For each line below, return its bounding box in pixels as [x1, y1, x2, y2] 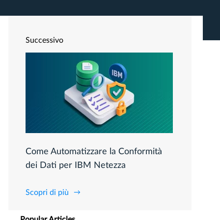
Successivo [26, 36, 63, 44]
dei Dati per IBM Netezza [26, 161, 126, 170]
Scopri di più [26, 189, 69, 196]
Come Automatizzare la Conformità [26, 147, 162, 156]
